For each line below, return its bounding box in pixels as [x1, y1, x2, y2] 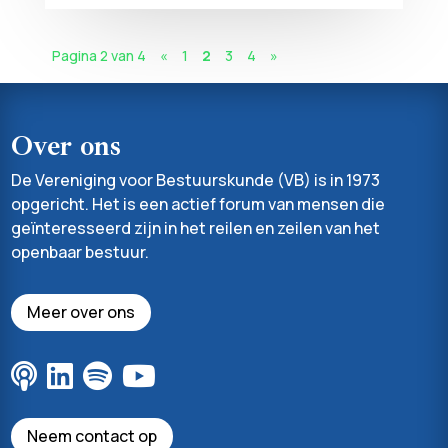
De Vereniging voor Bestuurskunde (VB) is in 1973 [11, 169, 381, 192]
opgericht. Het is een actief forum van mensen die [11, 193, 386, 216]
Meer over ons [27, 301, 136, 324]
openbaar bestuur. [11, 241, 150, 264]
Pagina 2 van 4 [51, 46, 146, 66]
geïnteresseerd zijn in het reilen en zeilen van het [11, 217, 381, 240]
